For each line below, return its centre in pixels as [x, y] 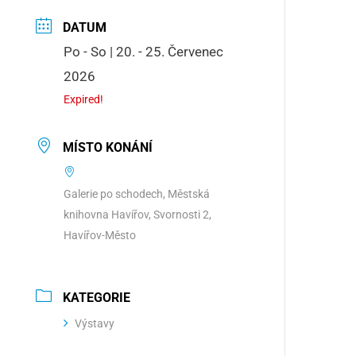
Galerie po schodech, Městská [137, 194]
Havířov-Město [100, 235]
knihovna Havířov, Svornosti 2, [138, 215]
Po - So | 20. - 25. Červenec [144, 52]
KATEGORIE [97, 298]
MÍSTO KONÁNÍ [108, 147]
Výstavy [95, 323]
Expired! [84, 99]
